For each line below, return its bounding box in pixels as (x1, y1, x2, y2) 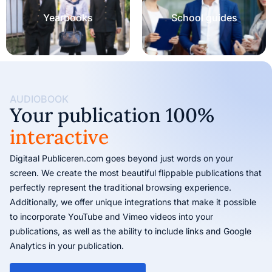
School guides (171, 12, 237, 24)
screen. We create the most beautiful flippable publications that (10, 168, 262, 178)
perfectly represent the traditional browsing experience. (10, 182, 231, 192)
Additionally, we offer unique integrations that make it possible (10, 197, 256, 207)
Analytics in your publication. (10, 240, 124, 251)
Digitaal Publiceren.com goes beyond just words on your (10, 153, 233, 163)
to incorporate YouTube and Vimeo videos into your (10, 211, 213, 222)
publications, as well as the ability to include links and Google (10, 226, 251, 236)
